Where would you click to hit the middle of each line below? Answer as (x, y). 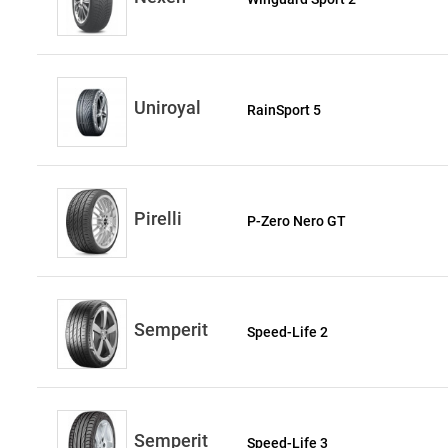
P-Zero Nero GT (297, 221)
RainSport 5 (284, 110)
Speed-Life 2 (288, 332)
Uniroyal (167, 107)
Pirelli (158, 218)
